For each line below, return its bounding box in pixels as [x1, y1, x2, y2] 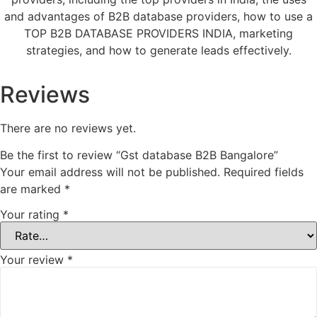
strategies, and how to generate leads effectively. [25, 42, 292, 57]
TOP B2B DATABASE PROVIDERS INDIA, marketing [24, 25, 293, 40]
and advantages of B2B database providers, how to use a [4, 8, 313, 23]
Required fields [224, 165, 304, 179]
